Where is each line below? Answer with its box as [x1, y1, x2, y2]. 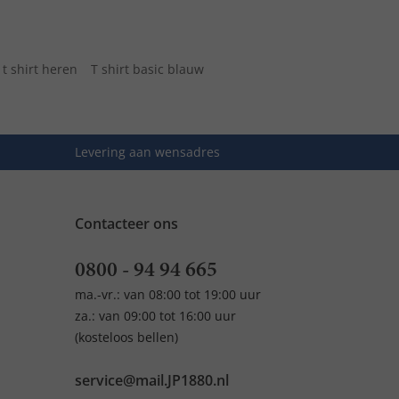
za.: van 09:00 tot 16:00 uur [74, 307, 236, 324]
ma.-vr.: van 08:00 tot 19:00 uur [74, 286, 261, 303]
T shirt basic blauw [91, 61, 204, 77]
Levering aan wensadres [74, 143, 220, 160]
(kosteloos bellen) [74, 329, 178, 346]
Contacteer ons [74, 214, 178, 233]
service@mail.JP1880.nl [74, 370, 229, 390]
